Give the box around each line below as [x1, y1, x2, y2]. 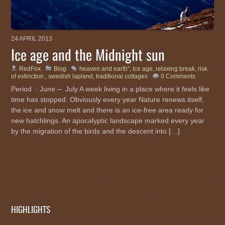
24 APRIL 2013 [11, 35, 53, 43]
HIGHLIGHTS [11, 202, 51, 215]
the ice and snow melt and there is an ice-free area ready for [11, 106, 204, 115]
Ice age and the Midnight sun [11, 44, 165, 65]
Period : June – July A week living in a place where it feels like [11, 85, 210, 93]
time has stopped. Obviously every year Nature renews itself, [11, 95, 204, 104]
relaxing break [156, 65, 195, 73]
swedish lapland [48, 73, 93, 80]
